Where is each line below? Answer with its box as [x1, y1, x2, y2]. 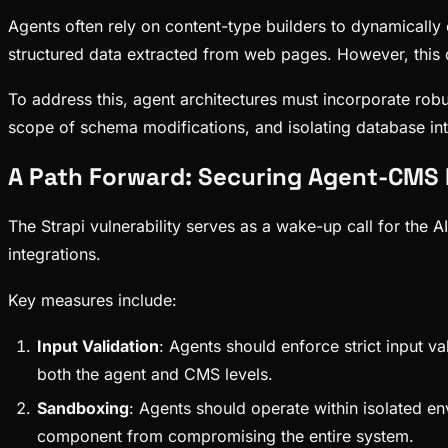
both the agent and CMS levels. [36, 364, 273, 385]
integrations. [8, 244, 101, 265]
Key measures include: [8, 289, 177, 310]
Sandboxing [36, 398, 129, 419]
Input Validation [36, 336, 159, 357]
